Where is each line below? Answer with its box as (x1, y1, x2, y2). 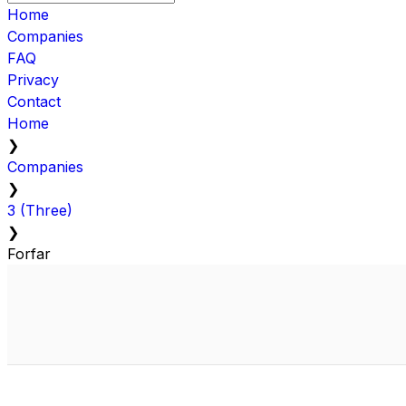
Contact (7, 92, 61, 111)
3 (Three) (7, 200, 72, 219)
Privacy (7, 70, 59, 89)
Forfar (7, 244, 51, 263)
